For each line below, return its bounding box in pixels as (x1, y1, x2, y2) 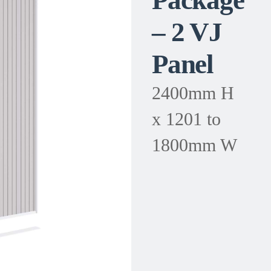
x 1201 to (151, 109, 221, 130)
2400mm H (151, 83, 234, 104)
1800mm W (151, 135, 237, 156)
